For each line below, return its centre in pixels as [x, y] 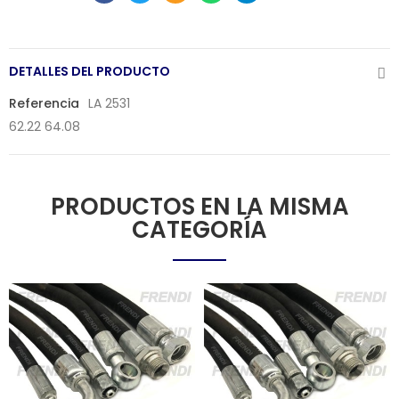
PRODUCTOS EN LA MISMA [199, 207]
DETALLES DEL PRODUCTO [90, 71]
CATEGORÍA [199, 230]
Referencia [44, 103]
